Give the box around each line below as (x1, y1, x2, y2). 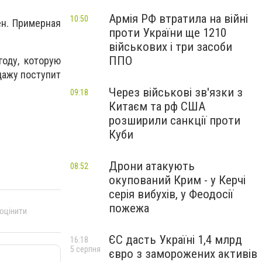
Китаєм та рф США (109, 99, 205, 113)
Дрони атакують (109, 159, 195, 173)
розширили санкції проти (109, 113, 240, 127)
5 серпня (70, 244, 101, 254)
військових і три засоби (109, 40, 232, 54)
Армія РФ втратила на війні (109, 12, 248, 26)
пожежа (109, 201, 149, 215)
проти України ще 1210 (109, 26, 226, 40)
